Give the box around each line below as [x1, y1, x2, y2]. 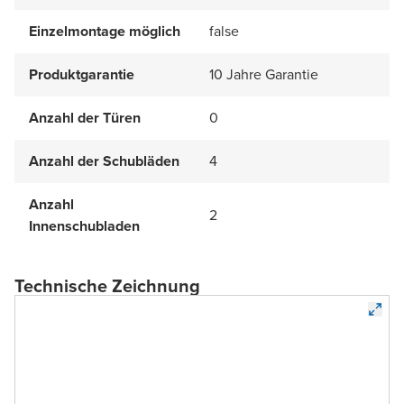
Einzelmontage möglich [29, 20, 180, 41]
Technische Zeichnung [14, 271, 200, 299]
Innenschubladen [29, 215, 140, 236]
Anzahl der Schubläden [29, 150, 179, 171]
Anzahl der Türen [29, 106, 141, 128]
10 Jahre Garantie [209, 63, 318, 85]
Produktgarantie [29, 63, 134, 85]
